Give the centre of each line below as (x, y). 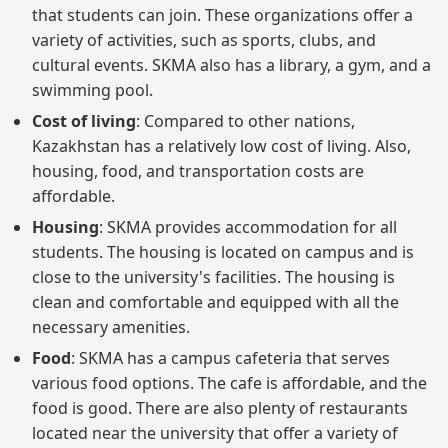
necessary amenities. (111, 326)
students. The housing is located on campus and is (223, 251)
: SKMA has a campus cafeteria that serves (230, 357)
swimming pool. (92, 89)
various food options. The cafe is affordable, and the (229, 382)
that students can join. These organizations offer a (222, 14)
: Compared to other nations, (245, 120)
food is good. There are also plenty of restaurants (220, 407)
